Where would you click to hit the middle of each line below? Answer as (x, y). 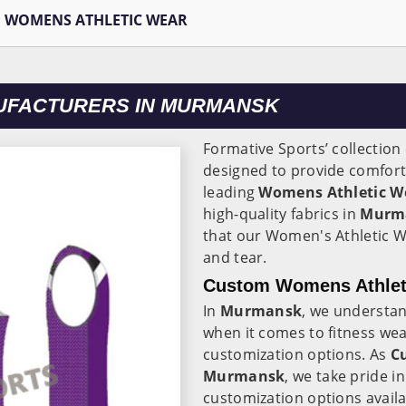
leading (231, 192)
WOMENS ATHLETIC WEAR (97, 20)
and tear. (237, 257)
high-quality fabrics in (282, 214)
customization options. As (297, 354)
